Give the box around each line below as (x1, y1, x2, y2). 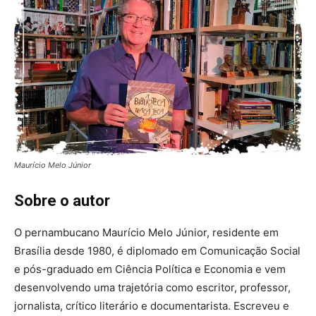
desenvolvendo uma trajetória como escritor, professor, (14, 281, 291, 295)
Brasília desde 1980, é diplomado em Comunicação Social (14, 244, 300, 258)
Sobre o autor (14, 192, 110, 210)
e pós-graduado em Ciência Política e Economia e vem (14, 262, 286, 276)
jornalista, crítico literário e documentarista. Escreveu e (14, 299, 289, 313)
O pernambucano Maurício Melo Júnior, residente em (14, 226, 279, 240)
